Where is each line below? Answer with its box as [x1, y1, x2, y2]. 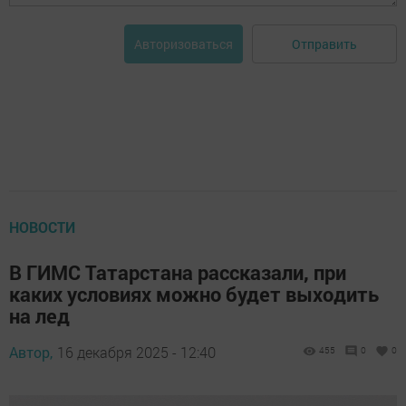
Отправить [292, 34, 357, 53]
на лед [9, 303, 70, 330]
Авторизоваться [134, 35, 233, 53]
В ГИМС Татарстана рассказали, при [9, 259, 346, 286]
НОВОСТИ [9, 217, 75, 237]
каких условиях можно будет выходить [9, 281, 379, 308]
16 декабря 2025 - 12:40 [57, 343, 216, 362]
